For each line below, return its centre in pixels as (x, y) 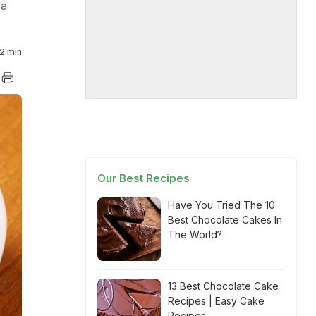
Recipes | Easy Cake (216, 301)
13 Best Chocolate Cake (223, 286)
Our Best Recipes (144, 178)
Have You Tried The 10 (221, 205)
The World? (195, 235)
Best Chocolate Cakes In (225, 220)
